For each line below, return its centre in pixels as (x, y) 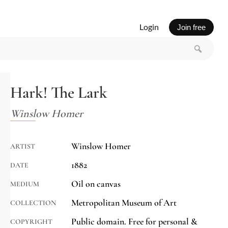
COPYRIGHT (31, 222)
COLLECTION (33, 203)
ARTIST (23, 147)
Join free (191, 27)
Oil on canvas (96, 184)
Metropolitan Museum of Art (124, 203)
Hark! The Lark (59, 93)
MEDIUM (25, 184)
